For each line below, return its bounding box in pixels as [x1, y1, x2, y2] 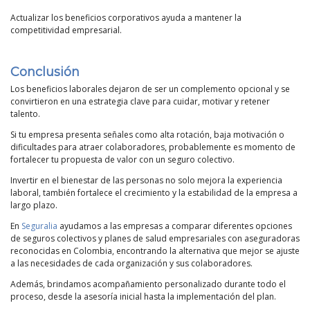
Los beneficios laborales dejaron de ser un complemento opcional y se [10, 83, 290, 95]
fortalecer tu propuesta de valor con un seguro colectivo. [10, 154, 235, 166]
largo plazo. [10, 199, 57, 212]
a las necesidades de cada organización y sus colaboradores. [10, 257, 253, 270]
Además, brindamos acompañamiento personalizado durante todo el [10, 278, 286, 291]
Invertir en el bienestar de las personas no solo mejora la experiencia [10, 174, 282, 187]
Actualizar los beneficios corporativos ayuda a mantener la [10, 12, 241, 24]
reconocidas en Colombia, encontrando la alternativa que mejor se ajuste [10, 245, 300, 257]
